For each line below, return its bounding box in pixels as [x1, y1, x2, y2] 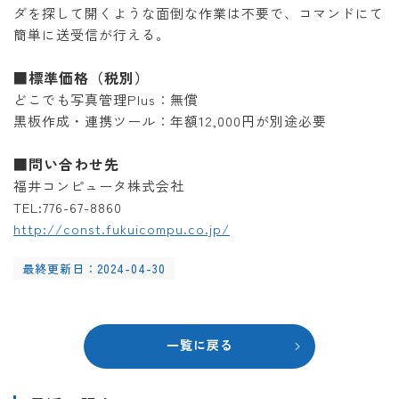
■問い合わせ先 [13, 153, 119, 175]
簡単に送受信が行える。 [13, 25, 170, 45]
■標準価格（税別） [13, 67, 150, 89]
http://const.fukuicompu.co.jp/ [13, 219, 230, 239]
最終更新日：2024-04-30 [22, 260, 166, 278]
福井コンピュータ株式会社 [13, 176, 184, 196]
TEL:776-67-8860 [13, 198, 122, 217]
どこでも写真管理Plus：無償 [13, 90, 199, 110]
